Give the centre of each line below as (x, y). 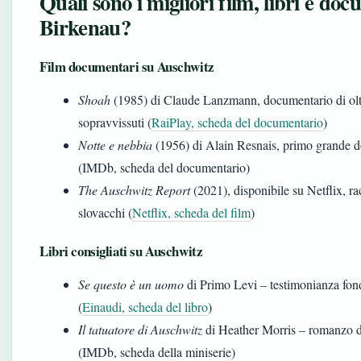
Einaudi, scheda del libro (145, 307)
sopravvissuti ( (115, 122)
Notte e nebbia (115, 145)
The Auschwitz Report (134, 190)
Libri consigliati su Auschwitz (121, 251)
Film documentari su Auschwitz (127, 66)
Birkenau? (85, 27)
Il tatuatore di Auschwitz (140, 329)
